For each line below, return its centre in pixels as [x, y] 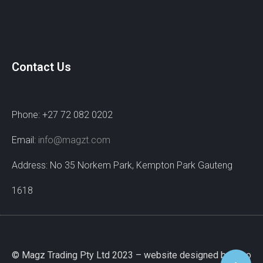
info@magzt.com [74, 140]
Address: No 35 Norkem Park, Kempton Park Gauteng [122, 166]
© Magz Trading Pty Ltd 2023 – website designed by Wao [131, 255]
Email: [24, 140]
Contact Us [41, 67]
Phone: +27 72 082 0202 [62, 115]
